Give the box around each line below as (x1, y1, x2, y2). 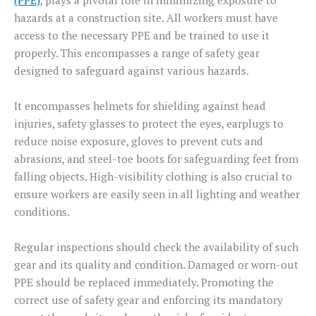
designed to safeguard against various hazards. (14, 63, 249, 78)
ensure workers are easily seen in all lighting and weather (14, 187, 300, 202)
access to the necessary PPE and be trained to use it (14, 28, 269, 43)
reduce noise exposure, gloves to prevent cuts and (14, 134, 263, 149)
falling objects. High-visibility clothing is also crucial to (14, 169, 292, 184)
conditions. (14, 205, 70, 219)
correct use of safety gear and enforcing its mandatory (14, 293, 283, 308)
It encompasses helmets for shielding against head (14, 99, 266, 114)
